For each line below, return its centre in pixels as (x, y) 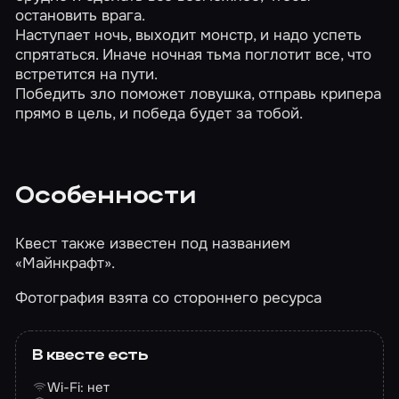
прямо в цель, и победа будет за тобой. (159, 113)
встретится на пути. (87, 73)
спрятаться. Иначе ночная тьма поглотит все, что (194, 54)
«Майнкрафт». (65, 263)
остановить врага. (81, 15)
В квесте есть (90, 355)
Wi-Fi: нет (79, 387)
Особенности (106, 197)
